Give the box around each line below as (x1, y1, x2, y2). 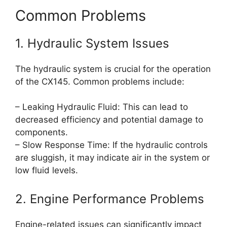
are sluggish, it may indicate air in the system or (15, 153, 210, 163)
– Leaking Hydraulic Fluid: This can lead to (15, 102, 188, 112)
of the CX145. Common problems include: (15, 76, 184, 87)
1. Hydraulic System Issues (15, 35, 169, 51)
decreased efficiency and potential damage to (15, 115, 203, 125)
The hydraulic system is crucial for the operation (15, 63, 211, 74)
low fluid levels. (15, 165, 78, 176)
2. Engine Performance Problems (15, 191, 204, 206)
